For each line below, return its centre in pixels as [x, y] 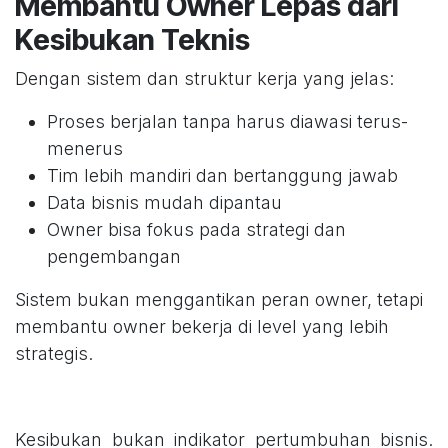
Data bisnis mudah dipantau [164, 203]
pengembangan [114, 257]
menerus [85, 149]
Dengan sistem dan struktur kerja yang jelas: [204, 79]
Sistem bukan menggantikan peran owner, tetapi [219, 300]
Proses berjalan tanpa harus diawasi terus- [227, 122]
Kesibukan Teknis [132, 40]
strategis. [54, 354]
